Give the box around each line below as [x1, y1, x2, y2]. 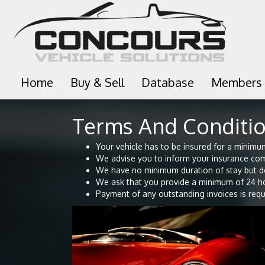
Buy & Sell [70, 74, 124, 90]
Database [141, 74, 194, 90]
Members [211, 74, 262, 90]
